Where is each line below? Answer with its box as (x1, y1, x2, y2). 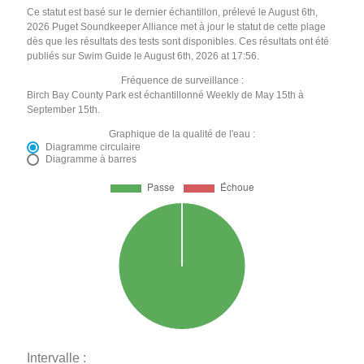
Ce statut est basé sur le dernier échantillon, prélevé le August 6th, (27, 6, 318, 19)
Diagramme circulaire (45, 141, 141, 154)
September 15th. (27, 104, 101, 116)
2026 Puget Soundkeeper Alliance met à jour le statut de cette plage (27, 21, 327, 33)
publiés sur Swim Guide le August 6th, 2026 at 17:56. (27, 50, 260, 63)
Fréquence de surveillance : (120, 75, 244, 87)
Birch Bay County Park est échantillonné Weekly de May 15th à (27, 89, 305, 102)
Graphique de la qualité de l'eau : (109, 128, 255, 141)
